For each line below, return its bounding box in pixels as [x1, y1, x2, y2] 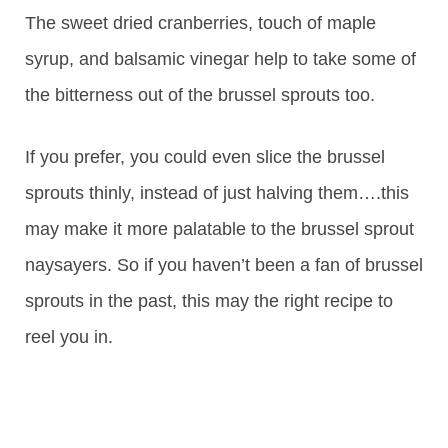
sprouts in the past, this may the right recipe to [25, 291, 393, 312]
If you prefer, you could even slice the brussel [25, 147, 385, 168]
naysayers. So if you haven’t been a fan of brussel [25, 255, 423, 276]
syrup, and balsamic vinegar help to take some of [25, 49, 416, 70]
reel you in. [25, 327, 113, 348]
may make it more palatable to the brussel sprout [25, 219, 414, 240]
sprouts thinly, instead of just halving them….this [25, 183, 409, 204]
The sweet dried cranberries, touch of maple [25, 13, 376, 34]
